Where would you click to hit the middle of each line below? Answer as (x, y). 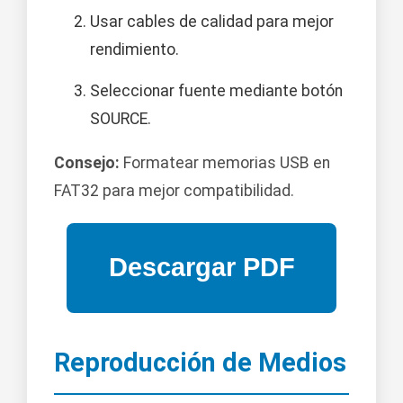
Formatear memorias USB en (225, 162)
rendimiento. (134, 49)
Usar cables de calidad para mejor (212, 21)
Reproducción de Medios (200, 362)
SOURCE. (121, 118)
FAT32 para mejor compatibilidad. (174, 190)
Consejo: (87, 162)
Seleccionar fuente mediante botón (216, 90)
